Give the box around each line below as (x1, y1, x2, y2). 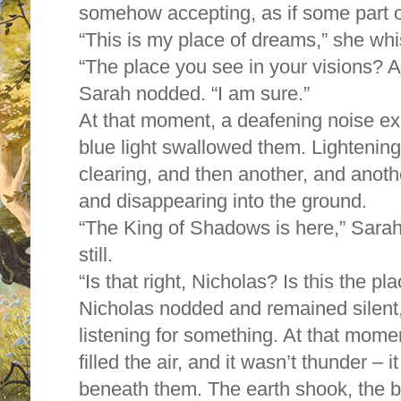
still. (79, 243, 113, 266)
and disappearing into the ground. (79, 189, 372, 212)
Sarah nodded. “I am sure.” (79, 81, 310, 105)
